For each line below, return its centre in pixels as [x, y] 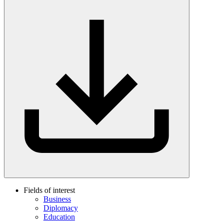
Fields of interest [49, 190]
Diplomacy [61, 208]
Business [57, 199]
